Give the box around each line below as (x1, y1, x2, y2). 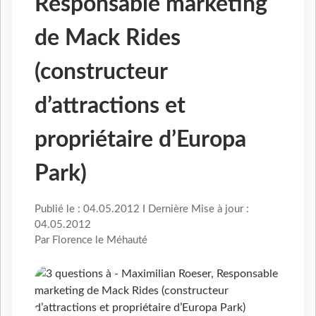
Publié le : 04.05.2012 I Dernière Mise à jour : (35, 204, 249, 215)
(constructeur (35, 61, 167, 84)
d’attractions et (35, 95, 186, 118)
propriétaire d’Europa (35, 128, 246, 152)
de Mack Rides (35, 27, 181, 50)
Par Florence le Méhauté (35, 235, 147, 246)
